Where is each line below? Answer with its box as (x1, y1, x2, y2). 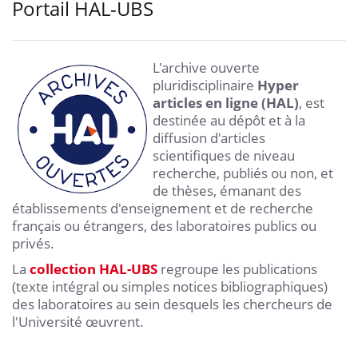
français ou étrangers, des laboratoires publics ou (12, 216, 316, 235)
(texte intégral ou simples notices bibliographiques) (12, 276, 328, 296)
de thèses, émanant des (153, 181, 301, 200)
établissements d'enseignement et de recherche (12, 198, 313, 217)
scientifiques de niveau (153, 145, 295, 165)
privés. (12, 233, 54, 253)
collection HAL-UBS (30, 259, 157, 278)
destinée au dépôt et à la (153, 110, 305, 129)
